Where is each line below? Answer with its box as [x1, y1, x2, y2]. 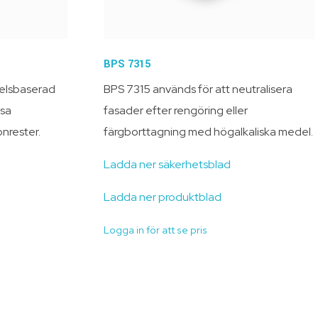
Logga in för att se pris [104, 223, 208, 236]
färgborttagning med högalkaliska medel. [104, 124, 314, 139]
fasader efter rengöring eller [104, 102, 248, 118]
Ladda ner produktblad [104, 189, 222, 204]
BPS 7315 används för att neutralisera [104, 81, 293, 97]
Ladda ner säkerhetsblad [104, 156, 231, 172]
